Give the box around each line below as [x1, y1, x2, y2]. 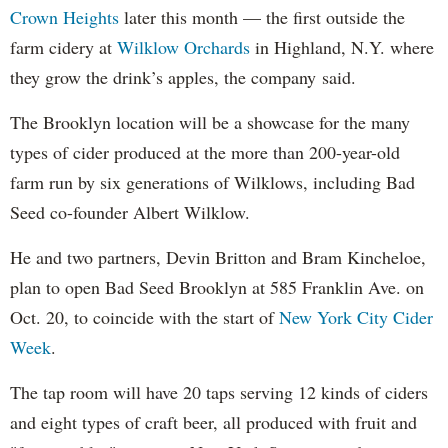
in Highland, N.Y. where [250, 34, 434, 59]
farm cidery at [10, 34, 117, 59]
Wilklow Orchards [117, 34, 250, 59]
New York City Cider [279, 304, 433, 329]
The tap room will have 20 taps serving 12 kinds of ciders [10, 379, 428, 404]
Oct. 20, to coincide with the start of [10, 304, 279, 329]
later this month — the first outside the [119, 4, 405, 29]
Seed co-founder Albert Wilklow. [10, 199, 250, 224]
